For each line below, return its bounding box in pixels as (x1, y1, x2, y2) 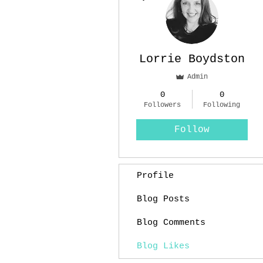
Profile (137, 171, 174, 181)
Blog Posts (137, 194, 190, 204)
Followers (144, 101, 181, 109)
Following (203, 101, 240, 109)
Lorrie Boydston (139, 52, 245, 66)
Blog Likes (137, 241, 190, 251)
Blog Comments (137, 218, 205, 228)
